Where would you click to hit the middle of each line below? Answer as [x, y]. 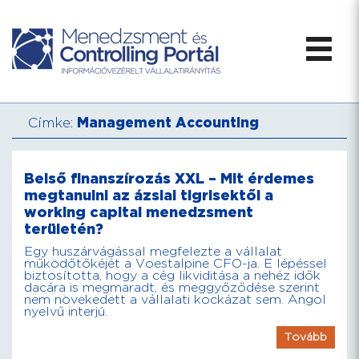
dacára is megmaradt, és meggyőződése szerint [172, 288]
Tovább [306, 337]
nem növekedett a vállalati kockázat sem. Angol [175, 300]
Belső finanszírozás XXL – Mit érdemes [169, 179]
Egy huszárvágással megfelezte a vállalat [153, 252]
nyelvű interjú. [66, 312]
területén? [64, 230]
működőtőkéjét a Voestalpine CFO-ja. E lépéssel [175, 264]
